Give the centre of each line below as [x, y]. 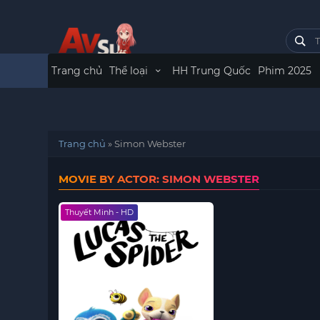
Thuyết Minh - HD [100, 212]
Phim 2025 [284, 71]
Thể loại [130, 71]
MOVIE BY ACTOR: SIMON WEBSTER [159, 179]
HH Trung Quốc [211, 71]
